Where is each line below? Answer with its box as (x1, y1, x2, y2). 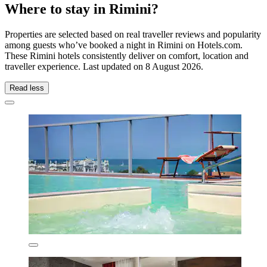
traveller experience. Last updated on (5, 61, 145, 72)
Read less (10, 83, 44, 92)
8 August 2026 (145, 61, 201, 72)
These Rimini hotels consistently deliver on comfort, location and (5, 50, 249, 61)
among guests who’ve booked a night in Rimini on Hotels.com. (5, 39, 243, 50)
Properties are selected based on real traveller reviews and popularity (5, 29, 261, 39)
